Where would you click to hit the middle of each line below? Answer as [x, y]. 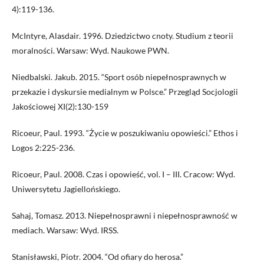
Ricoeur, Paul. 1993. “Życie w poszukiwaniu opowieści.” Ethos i [125, 133]
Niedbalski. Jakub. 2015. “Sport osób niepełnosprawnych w [119, 77]
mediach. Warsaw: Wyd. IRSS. [65, 230]
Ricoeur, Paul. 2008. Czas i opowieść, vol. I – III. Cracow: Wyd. [123, 174]
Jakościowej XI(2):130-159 [60, 106]
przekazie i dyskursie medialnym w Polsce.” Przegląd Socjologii [125, 92]
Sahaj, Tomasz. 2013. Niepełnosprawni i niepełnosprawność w [125, 215]
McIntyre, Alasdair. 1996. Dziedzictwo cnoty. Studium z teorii [123, 36]
